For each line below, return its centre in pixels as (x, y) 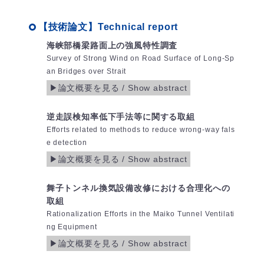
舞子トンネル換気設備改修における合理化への (138, 188)
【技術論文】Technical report (108, 27)
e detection (67, 143)
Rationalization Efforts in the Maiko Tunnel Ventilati (141, 214)
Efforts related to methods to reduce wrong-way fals (141, 130)
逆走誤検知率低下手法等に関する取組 (121, 117)
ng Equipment (72, 227)
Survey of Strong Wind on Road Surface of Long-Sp (141, 59)
